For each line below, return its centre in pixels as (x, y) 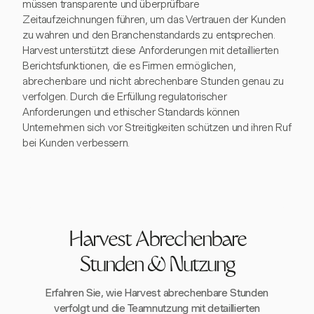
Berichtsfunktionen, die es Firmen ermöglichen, (129, 66)
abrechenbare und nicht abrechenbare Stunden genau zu (153, 81)
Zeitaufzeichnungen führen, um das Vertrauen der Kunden (154, 20)
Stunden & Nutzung (157, 267)
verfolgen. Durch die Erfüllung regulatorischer (125, 97)
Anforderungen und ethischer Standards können (131, 112)
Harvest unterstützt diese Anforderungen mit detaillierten (151, 50)
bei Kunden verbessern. (76, 143)
